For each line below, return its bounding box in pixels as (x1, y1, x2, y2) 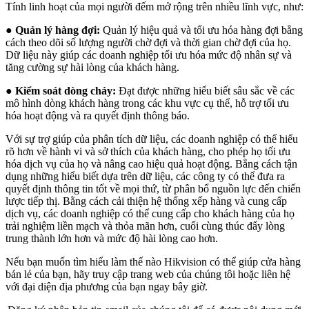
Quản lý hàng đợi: (15, 23, 100, 36)
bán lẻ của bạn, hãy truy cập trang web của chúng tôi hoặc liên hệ (6, 268, 290, 280)
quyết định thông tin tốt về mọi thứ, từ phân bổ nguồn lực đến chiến (6, 182, 301, 195)
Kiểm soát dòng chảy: (15, 84, 116, 97)
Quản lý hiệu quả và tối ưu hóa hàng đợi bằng (100, 23, 303, 36)
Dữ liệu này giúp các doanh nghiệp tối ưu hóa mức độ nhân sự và (6, 48, 292, 61)
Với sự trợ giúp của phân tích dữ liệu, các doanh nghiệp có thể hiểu (6, 132, 298, 145)
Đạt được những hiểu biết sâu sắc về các (116, 84, 295, 97)
